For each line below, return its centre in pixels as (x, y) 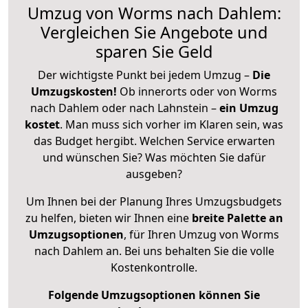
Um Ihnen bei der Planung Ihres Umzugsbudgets (154, 201)
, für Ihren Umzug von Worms (201, 234)
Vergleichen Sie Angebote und (154, 32)
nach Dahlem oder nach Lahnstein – (124, 108)
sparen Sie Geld (154, 51)
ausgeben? (154, 174)
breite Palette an (237, 218)
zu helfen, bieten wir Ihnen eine (108, 218)
